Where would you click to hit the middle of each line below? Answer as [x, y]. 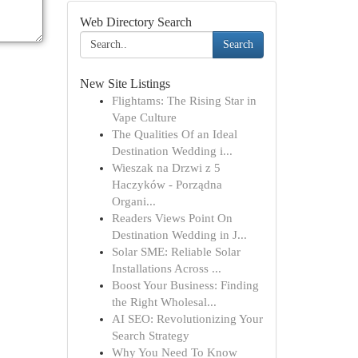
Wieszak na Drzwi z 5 [166, 168]
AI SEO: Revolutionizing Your [187, 319]
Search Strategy [150, 336]
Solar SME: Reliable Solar [176, 252]
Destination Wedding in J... [179, 235]
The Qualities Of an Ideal [174, 134]
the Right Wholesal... [164, 302]
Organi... [133, 201]
